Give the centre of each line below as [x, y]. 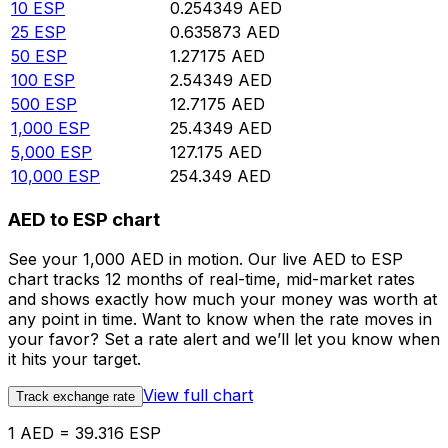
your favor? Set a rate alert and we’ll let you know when [224, 339]
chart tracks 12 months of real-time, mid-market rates [211, 279]
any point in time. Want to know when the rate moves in [220, 319]
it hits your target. [74, 359]
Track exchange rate [75, 397]
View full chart [198, 395]
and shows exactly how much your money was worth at [222, 299]
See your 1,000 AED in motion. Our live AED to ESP [205, 259]
